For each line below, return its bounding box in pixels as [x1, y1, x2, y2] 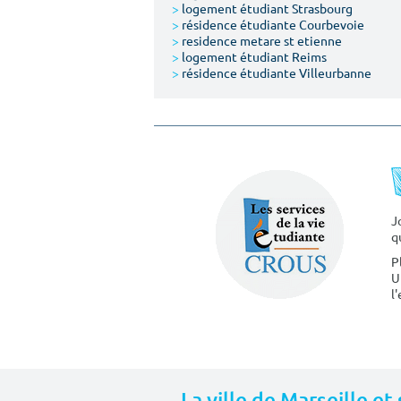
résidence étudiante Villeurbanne [179, 64, 371, 81]
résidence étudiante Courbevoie [179, 16, 364, 32]
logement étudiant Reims [179, 48, 327, 64]
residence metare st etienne [179, 32, 342, 48]
